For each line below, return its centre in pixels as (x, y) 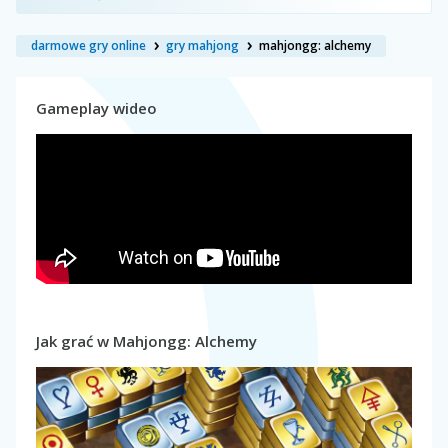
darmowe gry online (88, 45)
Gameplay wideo (96, 107)
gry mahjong (202, 45)
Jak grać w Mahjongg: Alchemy (146, 340)
